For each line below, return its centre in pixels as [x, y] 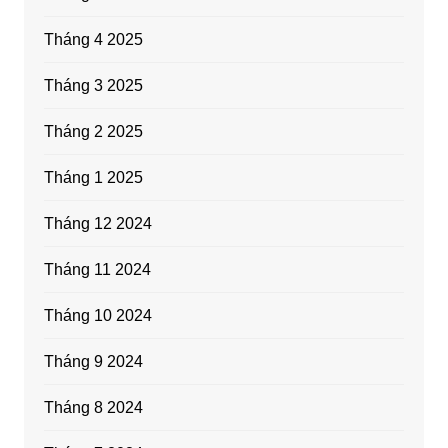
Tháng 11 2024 [97, 270]
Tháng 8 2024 [93, 408]
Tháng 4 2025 [93, 40]
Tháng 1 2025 [93, 178]
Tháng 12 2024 [97, 224]
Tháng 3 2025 [93, 86]
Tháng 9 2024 [93, 362]
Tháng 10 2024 [97, 316]
